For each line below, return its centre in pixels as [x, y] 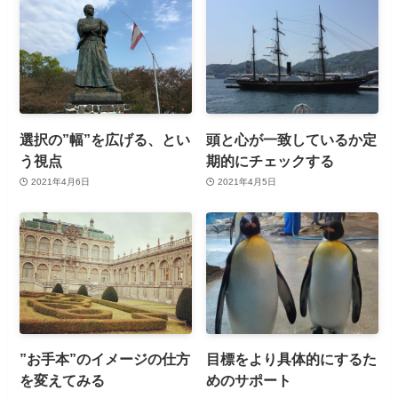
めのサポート [249, 381]
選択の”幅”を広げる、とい [105, 139]
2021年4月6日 [60, 182]
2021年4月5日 [247, 182]
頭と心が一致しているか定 [292, 139]
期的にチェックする [271, 160]
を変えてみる [63, 381]
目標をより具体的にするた [292, 359]
